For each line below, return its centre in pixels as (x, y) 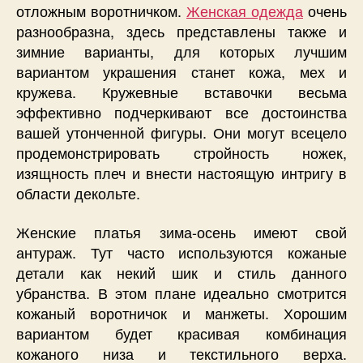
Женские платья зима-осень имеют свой (181, 231)
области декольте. (78, 193)
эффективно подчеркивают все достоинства (181, 112)
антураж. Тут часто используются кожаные (181, 252)
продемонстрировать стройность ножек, (181, 153)
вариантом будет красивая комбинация (181, 333)
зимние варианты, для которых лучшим (181, 51)
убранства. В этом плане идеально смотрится (181, 292)
